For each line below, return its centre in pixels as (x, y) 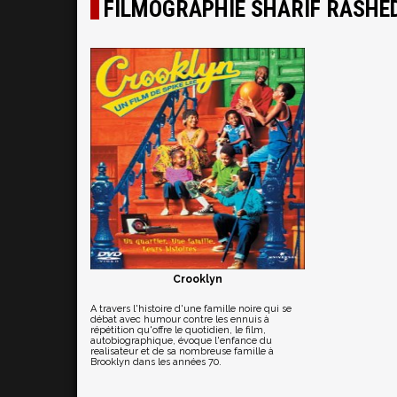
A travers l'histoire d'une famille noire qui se (191, 309)
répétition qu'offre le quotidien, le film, (178, 330)
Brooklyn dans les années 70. (156, 362)
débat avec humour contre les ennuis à (180, 319)
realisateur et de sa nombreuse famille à (182, 351)
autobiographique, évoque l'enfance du (181, 341)
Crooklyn (197, 279)
